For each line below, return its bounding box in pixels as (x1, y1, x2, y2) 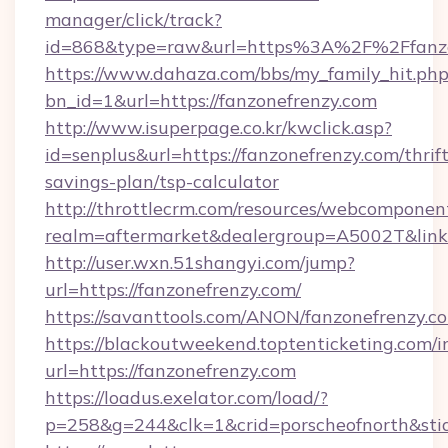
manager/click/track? (45, 8, 222, 31)
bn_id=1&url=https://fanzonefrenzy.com (45, 89, 377, 112)
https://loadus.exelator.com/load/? (45, 386, 328, 409)
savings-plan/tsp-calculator (45, 170, 279, 193)
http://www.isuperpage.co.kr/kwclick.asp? (45, 116, 392, 139)
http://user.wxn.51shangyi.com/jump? (45, 251, 355, 274)
